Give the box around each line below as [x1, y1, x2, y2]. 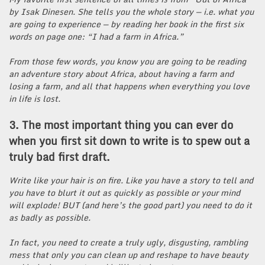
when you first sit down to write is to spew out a [9, 132, 250, 150]
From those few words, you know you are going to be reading [9, 54, 246, 69]
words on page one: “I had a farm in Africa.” [9, 30, 183, 44]
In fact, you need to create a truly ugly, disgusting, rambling [9, 235, 248, 249]
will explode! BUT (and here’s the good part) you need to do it [9, 198, 252, 212]
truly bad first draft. [9, 148, 110, 166]
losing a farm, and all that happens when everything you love [9, 79, 250, 93]
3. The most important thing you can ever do [9, 116, 233, 134]
